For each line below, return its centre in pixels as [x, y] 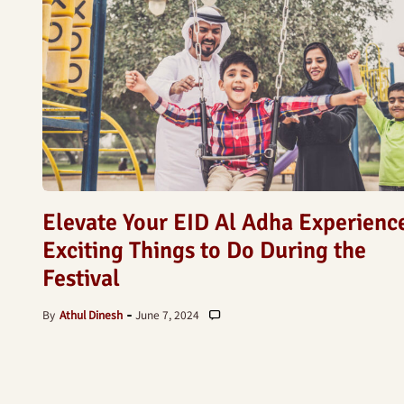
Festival [81, 279]
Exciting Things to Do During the [204, 251]
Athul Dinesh [91, 314]
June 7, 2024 [167, 314]
